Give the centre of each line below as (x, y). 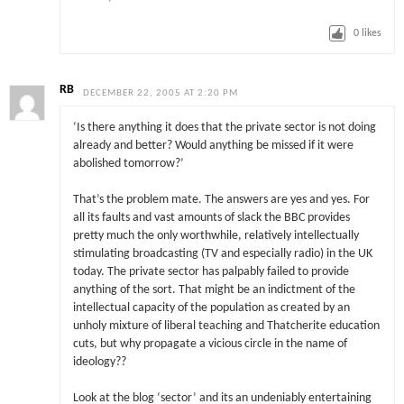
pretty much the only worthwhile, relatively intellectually (216, 235)
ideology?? (99, 362)
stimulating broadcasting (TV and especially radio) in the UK (222, 253)
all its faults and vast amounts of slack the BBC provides (211, 217)
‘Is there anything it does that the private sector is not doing (224, 127)
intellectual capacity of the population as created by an (211, 308)
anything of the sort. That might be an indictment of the (214, 289)
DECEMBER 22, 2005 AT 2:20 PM (161, 94)
